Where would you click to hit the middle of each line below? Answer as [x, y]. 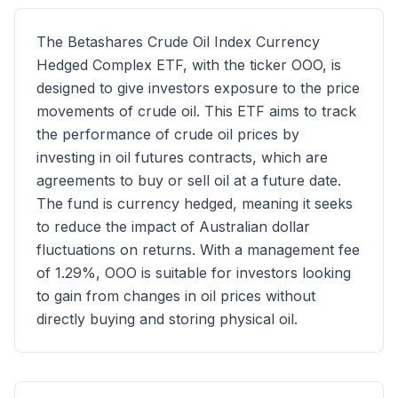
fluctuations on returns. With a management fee [198, 250]
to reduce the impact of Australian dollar [173, 227]
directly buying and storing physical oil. [167, 319]
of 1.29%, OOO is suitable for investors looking [194, 273]
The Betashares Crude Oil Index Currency [178, 42]
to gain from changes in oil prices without [176, 296]
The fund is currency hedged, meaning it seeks [195, 203]
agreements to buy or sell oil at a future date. [189, 180]
